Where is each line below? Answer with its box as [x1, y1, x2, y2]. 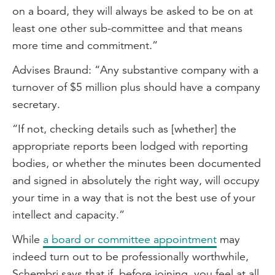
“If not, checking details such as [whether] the [12, 122, 236, 136]
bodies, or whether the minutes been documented [12, 156, 261, 170]
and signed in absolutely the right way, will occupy [12, 173, 260, 187]
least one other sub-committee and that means [12, 21, 242, 35]
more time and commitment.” [12, 38, 161, 52]
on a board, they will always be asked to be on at [12, 4, 253, 18]
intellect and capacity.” [12, 207, 125, 222]
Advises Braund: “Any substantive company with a [12, 63, 258, 77]
